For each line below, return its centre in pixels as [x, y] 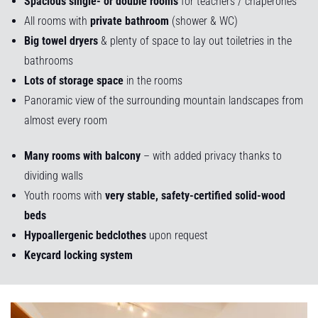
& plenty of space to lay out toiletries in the [196, 40]
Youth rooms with [65, 195]
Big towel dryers [62, 40]
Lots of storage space [74, 80]
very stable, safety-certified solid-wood [195, 195]
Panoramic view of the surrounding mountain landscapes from [164, 100]
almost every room [66, 120]
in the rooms [153, 80]
